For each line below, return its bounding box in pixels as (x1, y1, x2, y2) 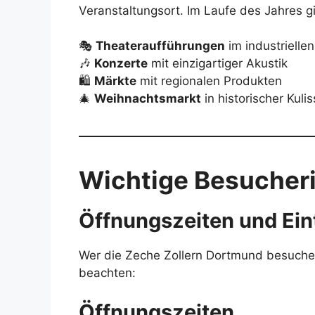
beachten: (79, 266, 136, 281)
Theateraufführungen (96, 39, 225, 53)
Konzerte (94, 56, 148, 71)
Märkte (94, 74, 136, 89)
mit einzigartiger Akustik (148, 56, 288, 71)
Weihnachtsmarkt (94, 91, 201, 106)
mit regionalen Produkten (136, 74, 282, 89)
